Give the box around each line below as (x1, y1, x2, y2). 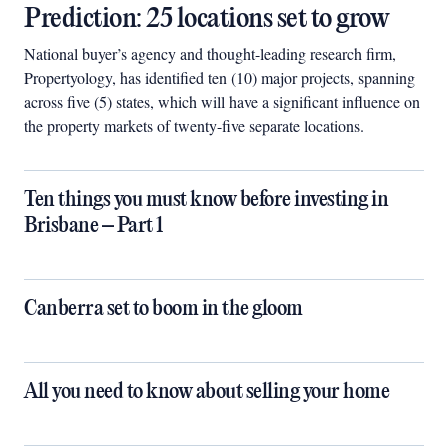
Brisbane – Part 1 (24, 214, 163, 238)
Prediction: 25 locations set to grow (24, 4, 389, 35)
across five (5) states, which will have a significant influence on (24, 91, 420, 112)
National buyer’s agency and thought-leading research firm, (24, 43, 396, 64)
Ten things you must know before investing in (24, 188, 388, 212)
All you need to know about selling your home (24, 380, 389, 404)
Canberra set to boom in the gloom (24, 297, 303, 321)
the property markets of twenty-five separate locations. (24, 115, 364, 136)
